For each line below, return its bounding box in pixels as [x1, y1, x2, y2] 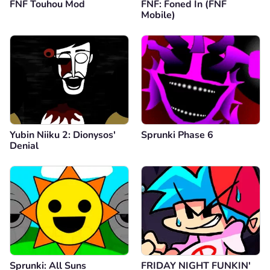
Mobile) [141, 8, 175, 22]
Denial [10, 139, 39, 152]
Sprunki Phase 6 [141, 128, 213, 142]
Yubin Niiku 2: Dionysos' [10, 128, 116, 142]
